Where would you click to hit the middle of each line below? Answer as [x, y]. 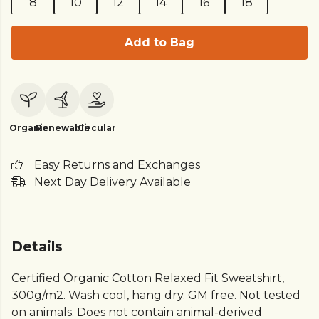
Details [37, 246]
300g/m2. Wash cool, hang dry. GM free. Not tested [156, 296]
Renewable [63, 128]
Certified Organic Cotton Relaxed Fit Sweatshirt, [148, 278]
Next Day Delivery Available [113, 182]
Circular [97, 128]
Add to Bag [159, 42]
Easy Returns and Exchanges [117, 165]
